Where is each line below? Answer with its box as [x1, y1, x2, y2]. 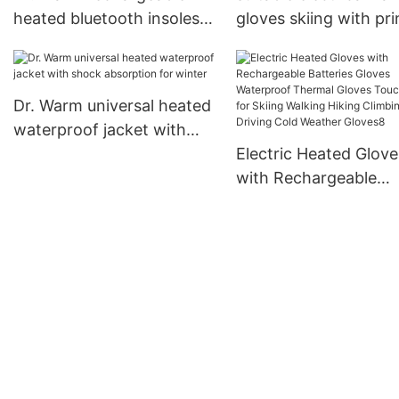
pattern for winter [235, 33, 371, 53]
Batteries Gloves [235, 192, 359, 212]
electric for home [13, 33, 142, 53]
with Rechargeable [235, 168, 377, 188]
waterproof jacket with [13, 120, 186, 140]
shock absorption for [13, 144, 172, 164]
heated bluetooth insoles [13, 9, 199, 28]
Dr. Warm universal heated [13, 96, 211, 116]
